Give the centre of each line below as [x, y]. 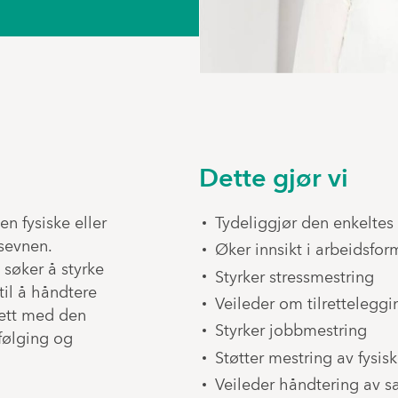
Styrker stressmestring [294, 278]
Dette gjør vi [276, 179]
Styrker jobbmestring [291, 332]
